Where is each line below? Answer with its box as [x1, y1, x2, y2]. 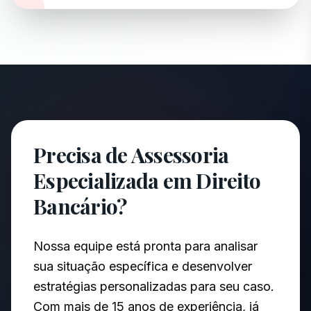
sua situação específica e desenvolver [33, 259, 252, 274]
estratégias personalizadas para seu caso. [33, 279, 274, 294]
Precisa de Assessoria [33, 141, 229, 169]
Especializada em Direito [33, 167, 260, 194]
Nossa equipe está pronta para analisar [33, 239, 258, 253]
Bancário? [33, 192, 127, 220]
